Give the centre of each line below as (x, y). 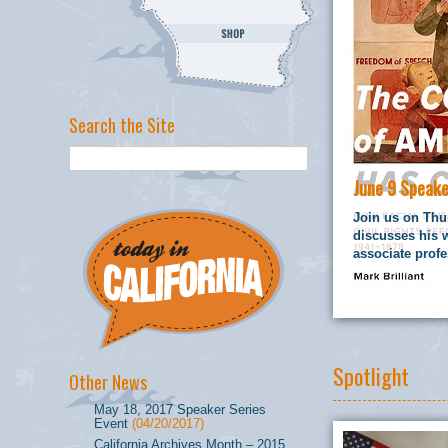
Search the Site (122, 125)
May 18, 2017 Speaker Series (180, 409)
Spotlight (371, 376)
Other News (108, 382)
